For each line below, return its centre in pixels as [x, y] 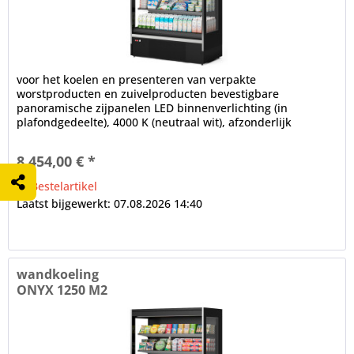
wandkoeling [58, 274]
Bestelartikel [63, 186]
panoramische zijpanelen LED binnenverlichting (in [153, 108]
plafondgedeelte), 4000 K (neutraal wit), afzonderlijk [154, 122]
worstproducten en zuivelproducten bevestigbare [148, 94]
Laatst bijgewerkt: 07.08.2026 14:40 [110, 204]
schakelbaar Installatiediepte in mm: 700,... [132, 137]
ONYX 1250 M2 [62, 290]
